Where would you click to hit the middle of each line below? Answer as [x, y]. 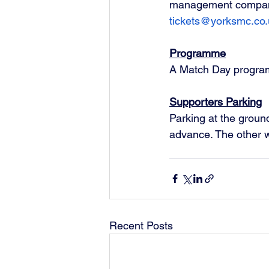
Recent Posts [141, 225]
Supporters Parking [216, 101]
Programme [198, 53]
